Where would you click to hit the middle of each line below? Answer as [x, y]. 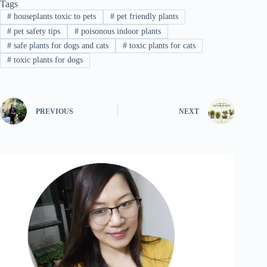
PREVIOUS [55, 112]
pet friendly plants [146, 17]
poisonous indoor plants [119, 31]
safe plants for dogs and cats [60, 46]
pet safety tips [35, 31]
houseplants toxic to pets [53, 17]
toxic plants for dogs [47, 60]
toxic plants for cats [161, 46]
